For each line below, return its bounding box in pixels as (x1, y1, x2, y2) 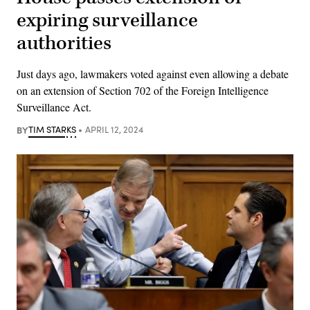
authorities (17, 30, 111, 56)
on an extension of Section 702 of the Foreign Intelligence (17, 82, 268, 98)
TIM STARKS (28, 122, 76, 136)
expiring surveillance (17, 7, 198, 33)
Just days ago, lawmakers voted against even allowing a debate (17, 66, 289, 81)
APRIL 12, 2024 (84, 122, 143, 136)
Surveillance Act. (17, 99, 91, 114)
